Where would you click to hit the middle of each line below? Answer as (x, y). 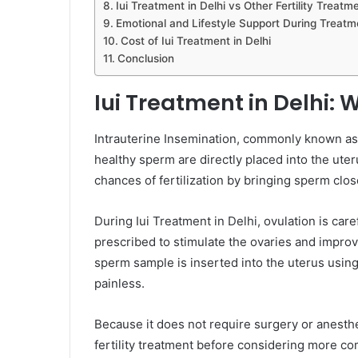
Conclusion (145, 59)
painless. (119, 283)
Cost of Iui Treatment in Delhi (195, 41)
